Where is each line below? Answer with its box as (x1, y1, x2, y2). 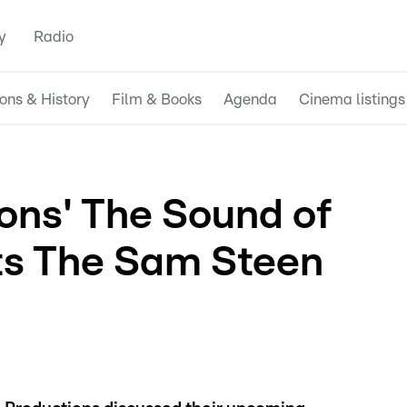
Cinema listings (299, 91, 405, 107)
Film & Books (112, 91, 202, 107)
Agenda (223, 91, 277, 107)
